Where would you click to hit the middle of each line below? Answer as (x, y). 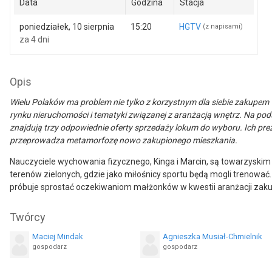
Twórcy (28, 217)
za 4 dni (34, 39)
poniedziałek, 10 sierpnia (67, 26)
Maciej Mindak (58, 236)
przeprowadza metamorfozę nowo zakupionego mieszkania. (124, 140)
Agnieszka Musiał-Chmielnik (212, 236)
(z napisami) (223, 27)
